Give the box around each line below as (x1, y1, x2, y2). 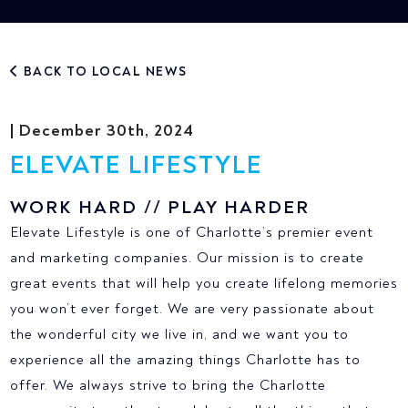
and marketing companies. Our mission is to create (9, 249, 364, 268)
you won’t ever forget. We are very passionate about (9, 300, 374, 319)
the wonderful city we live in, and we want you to (9, 325, 349, 344)
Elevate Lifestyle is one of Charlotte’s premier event (9, 223, 373, 242)
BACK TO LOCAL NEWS (19, 64, 188, 80)
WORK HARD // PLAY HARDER (9, 196, 310, 219)
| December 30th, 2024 (9, 120, 194, 142)
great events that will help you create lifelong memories (9, 274, 398, 293)
